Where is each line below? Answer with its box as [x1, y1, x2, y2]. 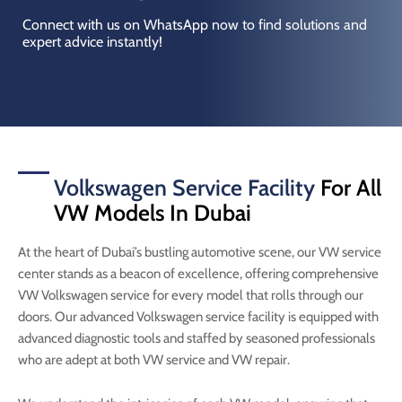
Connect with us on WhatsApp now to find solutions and [22, 15, 367, 33]
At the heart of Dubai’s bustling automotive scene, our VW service [18, 243, 381, 260]
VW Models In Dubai [54, 198, 251, 226]
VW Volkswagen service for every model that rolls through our [18, 286, 363, 303]
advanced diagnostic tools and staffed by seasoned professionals [18, 329, 375, 346]
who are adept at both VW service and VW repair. [18, 351, 290, 368]
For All [315, 173, 381, 201]
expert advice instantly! [22, 32, 162, 50]
